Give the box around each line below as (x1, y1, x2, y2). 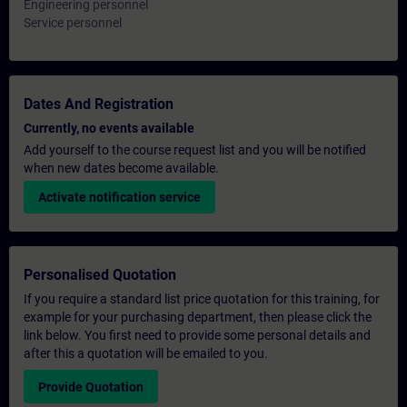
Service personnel (24, 15, 122, 30)
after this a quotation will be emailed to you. (24, 346, 268, 361)
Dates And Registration (24, 95, 174, 113)
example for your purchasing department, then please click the (24, 310, 372, 324)
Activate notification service (38, 190, 201, 204)
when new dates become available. (24, 161, 219, 175)
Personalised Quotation (24, 266, 176, 283)
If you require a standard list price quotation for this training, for (24, 292, 380, 306)
